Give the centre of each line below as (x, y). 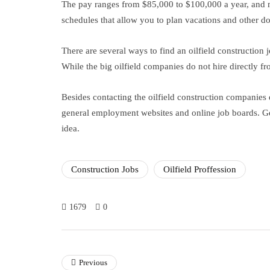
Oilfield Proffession (200, 169)
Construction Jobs (105, 169)
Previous (93, 262)
